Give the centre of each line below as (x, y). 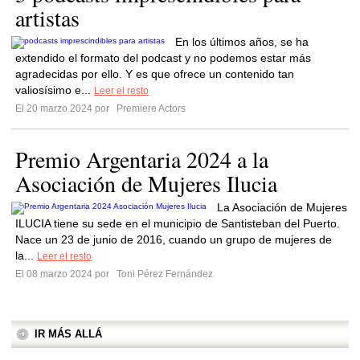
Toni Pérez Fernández (164, 274)
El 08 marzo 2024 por (65, 274)
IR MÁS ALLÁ (68, 334)
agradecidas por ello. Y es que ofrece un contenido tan (155, 74)
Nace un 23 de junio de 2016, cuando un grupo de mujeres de (174, 239)
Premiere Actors (150, 108)
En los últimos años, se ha (242, 42)
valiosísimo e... (55, 90)
